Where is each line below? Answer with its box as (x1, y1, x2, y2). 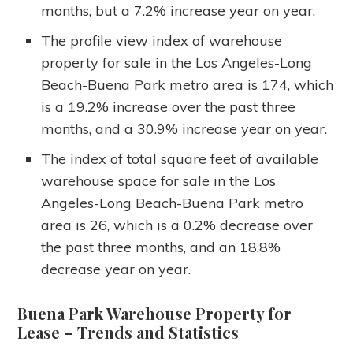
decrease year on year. (41, 260, 191, 278)
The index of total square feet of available (41, 150, 319, 168)
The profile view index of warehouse (41, 32, 283, 50)
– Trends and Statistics (60, 321, 240, 343)
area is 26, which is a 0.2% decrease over (41, 216, 314, 234)
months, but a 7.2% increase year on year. (41, 2, 316, 20)
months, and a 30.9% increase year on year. (41, 120, 328, 138)
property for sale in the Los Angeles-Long (41, 54, 313, 72)
